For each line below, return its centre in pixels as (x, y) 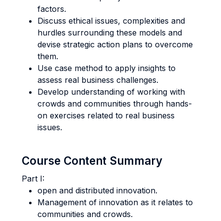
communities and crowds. (85, 214)
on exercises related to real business (106, 115)
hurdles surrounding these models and (110, 33)
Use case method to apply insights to (107, 68)
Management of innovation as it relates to (115, 202)
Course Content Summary (92, 161)
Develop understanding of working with (111, 92)
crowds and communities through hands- (115, 104)
